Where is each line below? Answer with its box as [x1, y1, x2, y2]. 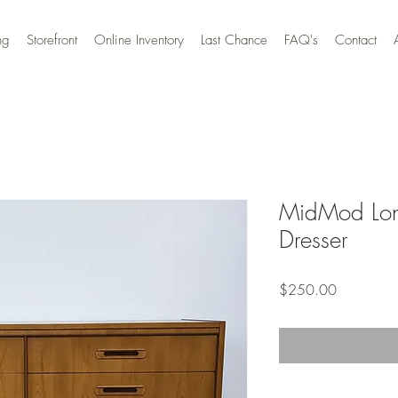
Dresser [279, 225, 347, 256]
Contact [335, 31, 377, 49]
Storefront [27, 31, 77, 49]
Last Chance [201, 31, 267, 49]
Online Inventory [94, 31, 184, 49]
